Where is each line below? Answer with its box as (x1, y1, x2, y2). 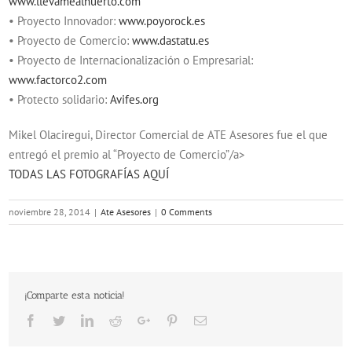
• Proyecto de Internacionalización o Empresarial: (9, 53, 254, 68)
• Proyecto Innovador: (9, 13, 119, 28)
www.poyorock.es (119, 13, 206, 28)
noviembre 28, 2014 (9, 206, 91, 218)
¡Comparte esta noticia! (24, 289, 126, 301)
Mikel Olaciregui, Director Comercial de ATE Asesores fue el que (9, 127, 328, 142)
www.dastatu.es (129, 33, 210, 48)
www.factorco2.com (9, 72, 108, 87)
